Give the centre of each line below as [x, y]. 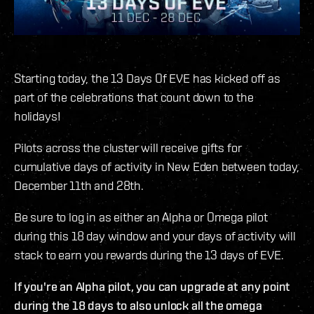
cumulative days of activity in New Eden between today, [157, 167]
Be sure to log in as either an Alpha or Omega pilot [141, 217]
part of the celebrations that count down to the [134, 97]
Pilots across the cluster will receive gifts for [128, 148]
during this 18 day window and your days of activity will [155, 236]
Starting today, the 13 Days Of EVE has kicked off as [147, 78]
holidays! [37, 116]
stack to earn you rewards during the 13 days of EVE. [149, 255]
